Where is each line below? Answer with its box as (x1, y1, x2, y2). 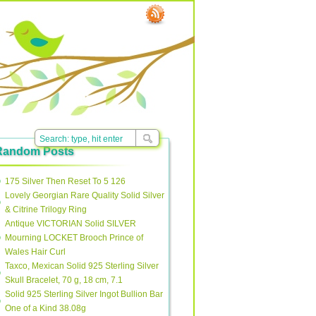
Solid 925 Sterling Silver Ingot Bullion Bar (5, 289, 163, 299)
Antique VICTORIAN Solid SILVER (5, 219, 136, 229)
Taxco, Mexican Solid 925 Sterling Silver (5, 261, 159, 271)
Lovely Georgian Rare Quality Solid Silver (5, 190, 164, 200)
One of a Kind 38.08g (5, 303, 86, 313)
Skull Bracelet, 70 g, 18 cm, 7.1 (5, 275, 123, 285)
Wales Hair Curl (5, 247, 66, 257)
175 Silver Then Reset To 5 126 (5, 176, 126, 186)
